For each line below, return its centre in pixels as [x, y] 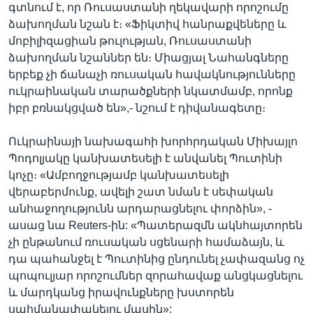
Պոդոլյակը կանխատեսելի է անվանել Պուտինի [145, 158]
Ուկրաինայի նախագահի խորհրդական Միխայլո [153, 141]
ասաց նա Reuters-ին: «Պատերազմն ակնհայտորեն [155, 225]
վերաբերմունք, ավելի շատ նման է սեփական [141, 192]
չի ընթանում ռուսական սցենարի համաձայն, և [146, 242]
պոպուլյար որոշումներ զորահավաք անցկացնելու [155, 276]
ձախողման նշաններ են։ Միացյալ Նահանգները [148, 58]
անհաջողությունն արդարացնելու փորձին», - [140, 209]
